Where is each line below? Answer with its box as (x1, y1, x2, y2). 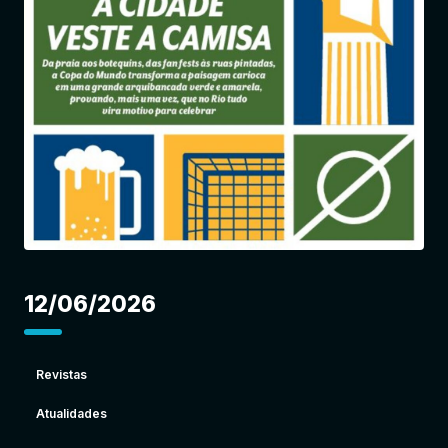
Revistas (36, 367, 87, 383)
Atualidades (36, 406, 107, 422)
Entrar (268, 50, 310, 66)
